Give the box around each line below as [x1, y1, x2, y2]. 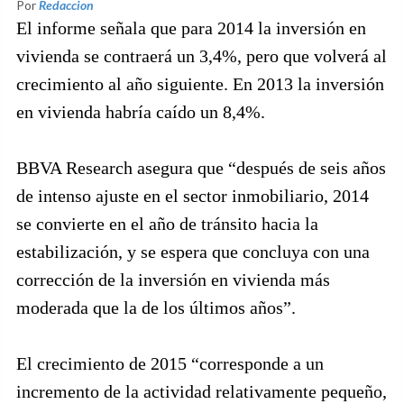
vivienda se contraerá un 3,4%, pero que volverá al [16, 46, 387, 66]
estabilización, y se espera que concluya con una [16, 242, 370, 262]
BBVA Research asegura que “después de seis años [16, 158, 386, 178]
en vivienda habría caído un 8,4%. [16, 102, 265, 122]
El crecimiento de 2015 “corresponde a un [16, 353, 324, 373]
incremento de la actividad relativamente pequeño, [16, 381, 387, 401]
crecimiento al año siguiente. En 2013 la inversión [16, 74, 384, 94]
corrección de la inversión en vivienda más [16, 270, 330, 289]
